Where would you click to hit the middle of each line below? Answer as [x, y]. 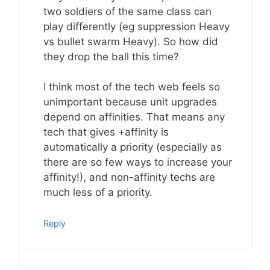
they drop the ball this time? [111, 56]
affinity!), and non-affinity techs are [129, 177]
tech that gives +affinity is [106, 132]
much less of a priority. [98, 193]
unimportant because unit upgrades [130, 102]
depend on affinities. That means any [134, 117]
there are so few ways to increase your [138, 162]
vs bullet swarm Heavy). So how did [131, 41]
